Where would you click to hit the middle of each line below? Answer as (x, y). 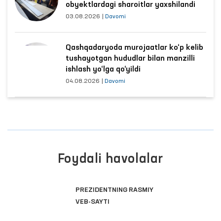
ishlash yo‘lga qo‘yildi (103, 70)
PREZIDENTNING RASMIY (114, 190)
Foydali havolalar (110, 159)
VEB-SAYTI (92, 202)
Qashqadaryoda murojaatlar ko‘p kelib (134, 48)
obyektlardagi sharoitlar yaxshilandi (130, 5)
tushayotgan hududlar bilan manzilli (130, 59)
